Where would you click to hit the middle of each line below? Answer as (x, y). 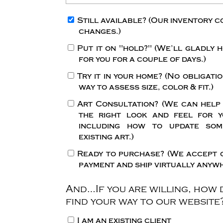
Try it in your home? (121, 76)
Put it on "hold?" (116, 48)
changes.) (100, 31)
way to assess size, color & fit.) (146, 87)
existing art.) (106, 137)
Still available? (113, 20)
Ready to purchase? (122, 154)
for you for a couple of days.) (142, 59)
